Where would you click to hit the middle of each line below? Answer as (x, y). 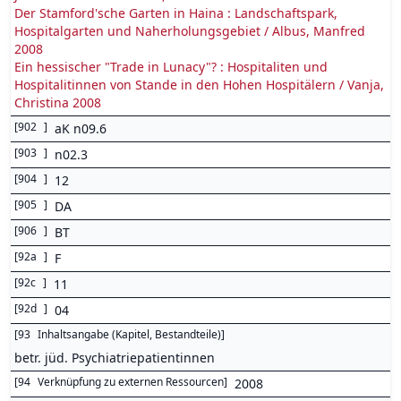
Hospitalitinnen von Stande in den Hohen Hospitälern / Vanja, (199, 85)
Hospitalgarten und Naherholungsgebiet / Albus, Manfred (190, 31)
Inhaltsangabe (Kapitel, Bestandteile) (129, 334)
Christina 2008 (58, 102)
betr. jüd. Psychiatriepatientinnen (115, 358)
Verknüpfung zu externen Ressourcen (131, 382)
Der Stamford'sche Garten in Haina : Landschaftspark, (176, 13)
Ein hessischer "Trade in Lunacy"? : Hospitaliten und (171, 67)
